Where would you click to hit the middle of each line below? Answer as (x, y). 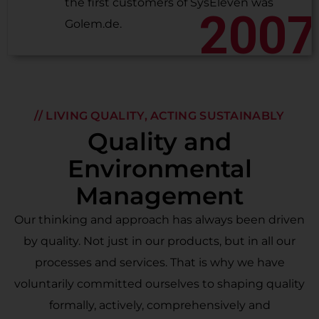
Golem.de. (93, 24)
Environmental (159, 169)
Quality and (159, 142)
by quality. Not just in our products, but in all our (159, 241)
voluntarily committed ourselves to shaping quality (159, 284)
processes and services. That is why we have (159, 262)
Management (159, 196)
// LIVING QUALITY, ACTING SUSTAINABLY (159, 116)
